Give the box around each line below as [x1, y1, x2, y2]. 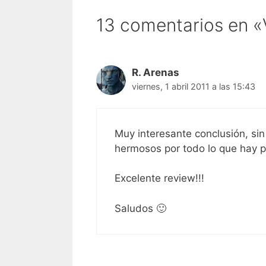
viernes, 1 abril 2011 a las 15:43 [132, 81, 255, 92]
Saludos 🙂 [115, 202, 166, 214]
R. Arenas [132, 66, 179, 79]
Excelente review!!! [115, 172, 204, 185]
